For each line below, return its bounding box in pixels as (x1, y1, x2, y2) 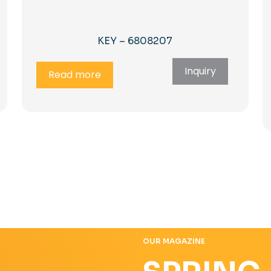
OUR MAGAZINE (143, 237, 205, 246)
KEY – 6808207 (97, 34, 173, 47)
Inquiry (184, 64, 216, 78)
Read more (48, 67, 102, 82)
